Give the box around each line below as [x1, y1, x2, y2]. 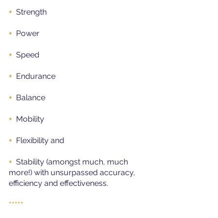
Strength [16, 7, 47, 17]
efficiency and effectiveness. [9, 178, 108, 188]
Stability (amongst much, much [16, 157, 130, 166]
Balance [16, 92, 45, 102]
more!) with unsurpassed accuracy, [9, 167, 137, 177]
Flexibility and [16, 135, 64, 145]
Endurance [16, 71, 55, 81]
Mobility [16, 114, 44, 124]
